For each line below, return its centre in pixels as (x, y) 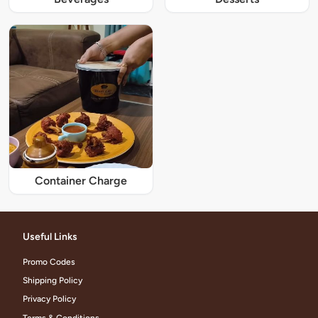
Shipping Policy (53, 280)
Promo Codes (49, 262)
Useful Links (50, 236)
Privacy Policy (49, 299)
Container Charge (81, 180)
